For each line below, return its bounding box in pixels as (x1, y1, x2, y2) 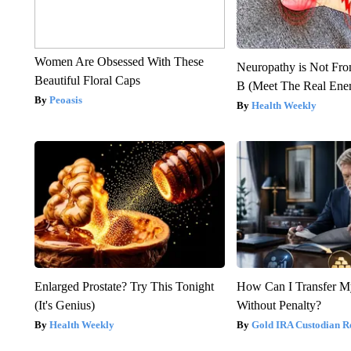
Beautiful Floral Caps (34, 74, 140, 88)
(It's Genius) (34, 299, 95, 313)
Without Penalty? (237, 299, 322, 313)
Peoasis (49, 94, 82, 107)
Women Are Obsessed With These (34, 55, 204, 69)
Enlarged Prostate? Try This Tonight (34, 280, 214, 294)
